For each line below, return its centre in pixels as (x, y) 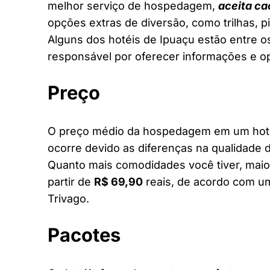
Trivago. (68, 198)
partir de (71, 181)
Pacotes (84, 234)
